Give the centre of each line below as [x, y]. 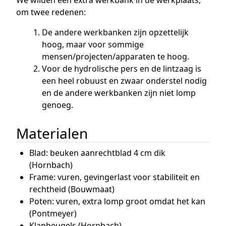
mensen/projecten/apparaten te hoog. [116, 56]
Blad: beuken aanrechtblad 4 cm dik [97, 153]
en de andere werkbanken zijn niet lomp [119, 93]
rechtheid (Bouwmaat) [72, 189]
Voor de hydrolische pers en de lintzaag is [122, 68]
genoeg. [58, 105]
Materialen [52, 133]
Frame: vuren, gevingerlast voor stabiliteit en [114, 177]
